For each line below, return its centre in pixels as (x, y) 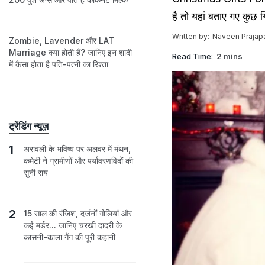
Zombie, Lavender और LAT (62, 41)
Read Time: (193, 56)
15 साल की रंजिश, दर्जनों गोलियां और (78, 213)
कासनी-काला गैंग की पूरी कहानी (70, 237)
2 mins (230, 56)
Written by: (191, 36)
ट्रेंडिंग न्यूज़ (29, 126)
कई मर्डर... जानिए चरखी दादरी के (73, 225)
